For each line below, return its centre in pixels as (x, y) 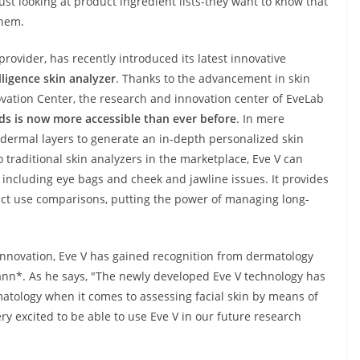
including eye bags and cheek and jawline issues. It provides (166, 179)
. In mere (260, 119)
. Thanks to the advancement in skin (213, 79)
